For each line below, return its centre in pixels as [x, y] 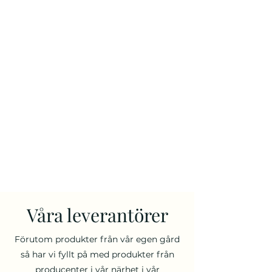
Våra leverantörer [97, 215]
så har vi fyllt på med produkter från [97, 254]
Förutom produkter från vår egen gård [97, 239]
